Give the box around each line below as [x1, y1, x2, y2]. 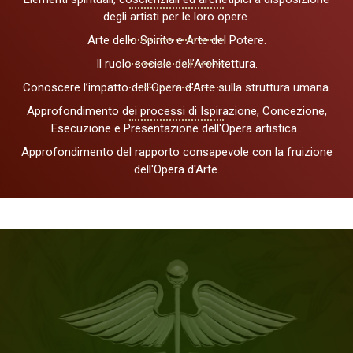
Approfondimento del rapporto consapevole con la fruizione [20, 145, 333, 160]
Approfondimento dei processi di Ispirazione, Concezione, [26, 104, 327, 119]
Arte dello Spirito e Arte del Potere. [87, 33, 266, 48]
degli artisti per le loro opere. [103, 9, 250, 24]
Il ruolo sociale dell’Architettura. [95, 57, 258, 72]
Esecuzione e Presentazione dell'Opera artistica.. [51, 121, 302, 136]
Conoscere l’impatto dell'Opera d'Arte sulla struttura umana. [22, 80, 331, 95]
